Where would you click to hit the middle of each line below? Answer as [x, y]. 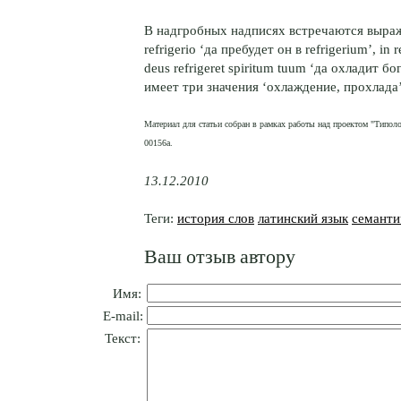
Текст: [122, 338]
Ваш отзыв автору [220, 255]
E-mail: [124, 316]
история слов [216, 218]
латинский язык [303, 218]
